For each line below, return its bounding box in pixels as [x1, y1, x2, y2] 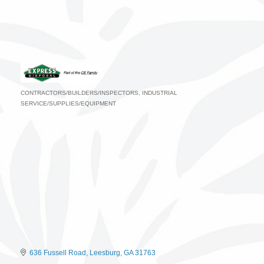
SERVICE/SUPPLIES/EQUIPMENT [21, 100, 116, 107]
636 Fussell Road [29, 249, 86, 258]
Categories [20, 97, 77, 110]
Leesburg [90, 249, 120, 258]
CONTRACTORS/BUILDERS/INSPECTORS [21, 89, 138, 96]
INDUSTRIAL [142, 89, 177, 96]
